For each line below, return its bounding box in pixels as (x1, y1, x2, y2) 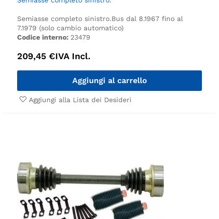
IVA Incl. (55, 50, 90, 61)
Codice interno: (17, 33, 70, 41)
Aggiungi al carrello (72, 75, 147, 85)
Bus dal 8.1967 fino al (111, 14, 183, 22)
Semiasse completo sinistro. (17, 14, 111, 22)
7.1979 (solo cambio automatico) (17, 23, 124, 32)
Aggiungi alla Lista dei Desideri (29, 95, 131, 104)
